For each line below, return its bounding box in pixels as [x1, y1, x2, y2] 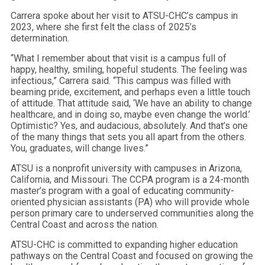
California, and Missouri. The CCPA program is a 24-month [11, 173, 249, 185]
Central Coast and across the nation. [11, 218, 159, 230]
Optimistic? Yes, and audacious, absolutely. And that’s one [11, 119, 248, 131]
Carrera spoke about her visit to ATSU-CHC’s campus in [11, 9, 238, 21]
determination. [11, 32, 69, 44]
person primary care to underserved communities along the [11, 207, 254, 219]
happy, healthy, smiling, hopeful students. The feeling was [11, 63, 247, 75]
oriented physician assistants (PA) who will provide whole [11, 196, 250, 208]
